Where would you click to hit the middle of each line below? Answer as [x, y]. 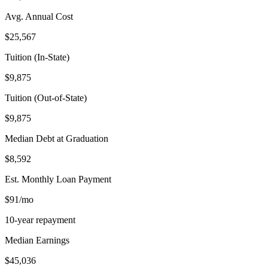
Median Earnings [37, 240]
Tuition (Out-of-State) [46, 98]
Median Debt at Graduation [57, 138]
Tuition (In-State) [37, 57]
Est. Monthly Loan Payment [58, 179]
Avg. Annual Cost [39, 16]
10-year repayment [40, 220]
